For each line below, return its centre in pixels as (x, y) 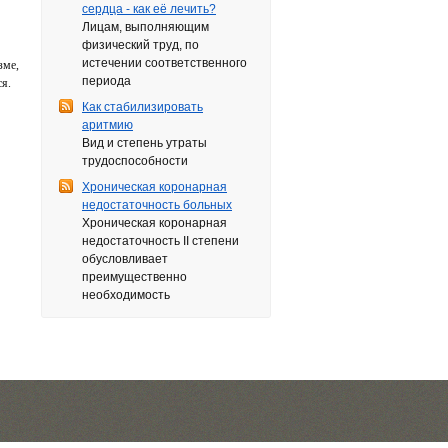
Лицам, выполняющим (145, 27)
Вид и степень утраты (144, 143)
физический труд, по (140, 45)
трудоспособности (135, 161)
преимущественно (134, 277)
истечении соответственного (164, 63)
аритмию (107, 125)
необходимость (126, 295)
